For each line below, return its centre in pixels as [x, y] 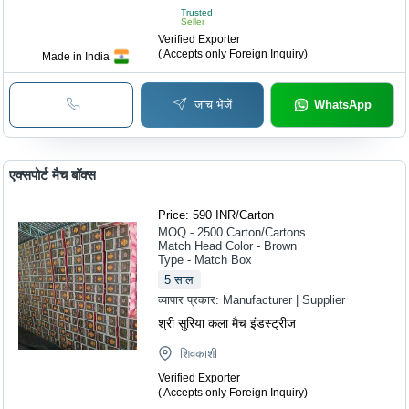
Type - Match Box [205, 260]
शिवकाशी [199, 354]
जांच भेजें [213, 104]
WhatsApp [342, 104]
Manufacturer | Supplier [284, 300]
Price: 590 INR [197, 215]
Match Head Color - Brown [228, 246]
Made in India [76, 56]
